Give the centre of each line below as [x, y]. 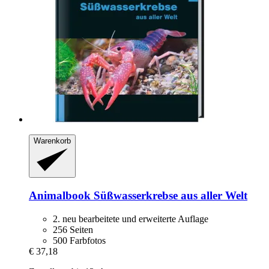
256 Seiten [73, 229]
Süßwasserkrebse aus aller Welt [169, 195]
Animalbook [60, 195]
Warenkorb [52, 141]
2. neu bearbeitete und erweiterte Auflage [131, 219]
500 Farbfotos [79, 240]
